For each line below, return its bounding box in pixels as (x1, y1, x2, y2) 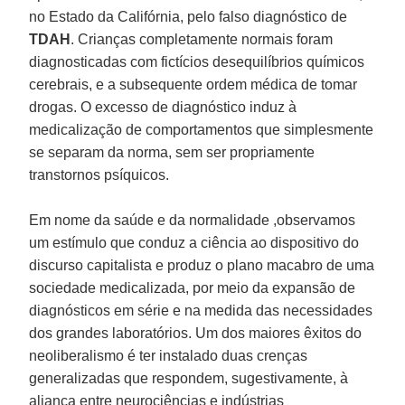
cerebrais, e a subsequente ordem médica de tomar (29, 76, 358, 92)
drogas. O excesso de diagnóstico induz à (29, 99, 297, 115)
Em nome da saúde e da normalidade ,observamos (29, 212, 356, 228)
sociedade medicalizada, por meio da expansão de (29, 279, 356, 296)
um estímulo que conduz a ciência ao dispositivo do (29, 234, 360, 250)
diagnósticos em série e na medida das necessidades (29, 302, 373, 318)
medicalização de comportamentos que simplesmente (29, 121, 374, 137)
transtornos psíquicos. (29, 166, 170, 183)
